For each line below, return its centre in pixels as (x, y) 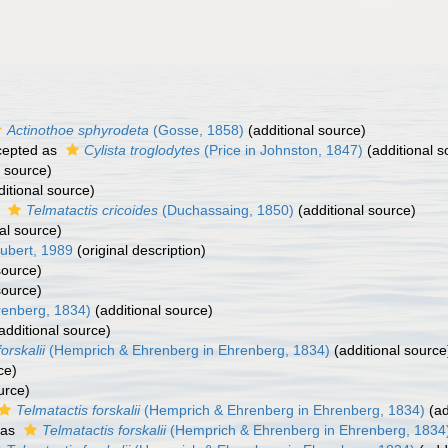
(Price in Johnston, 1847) (281, 150)
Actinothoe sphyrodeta (78, 130)
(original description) (139, 250)
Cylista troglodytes (142, 150)
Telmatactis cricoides (92, 210)
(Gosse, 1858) (196, 130)
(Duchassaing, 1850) (226, 210)
